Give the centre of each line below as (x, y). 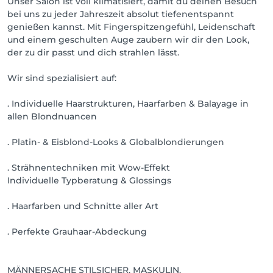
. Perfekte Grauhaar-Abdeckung (77, 232)
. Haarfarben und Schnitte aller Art (83, 206)
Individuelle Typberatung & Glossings (89, 180)
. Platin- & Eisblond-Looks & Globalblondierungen (116, 142)
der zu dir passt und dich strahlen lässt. (93, 52)
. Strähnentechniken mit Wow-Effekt (89, 168)
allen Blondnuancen (52, 116)
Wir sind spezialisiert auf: (62, 78)
